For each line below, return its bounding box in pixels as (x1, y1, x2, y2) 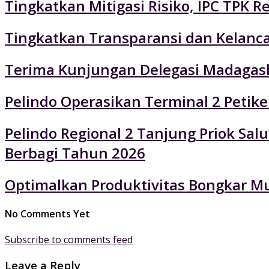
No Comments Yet (5, 207, 90, 221)
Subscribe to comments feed (5, 233, 133, 247)
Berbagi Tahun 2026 (5, 142, 145, 163)
